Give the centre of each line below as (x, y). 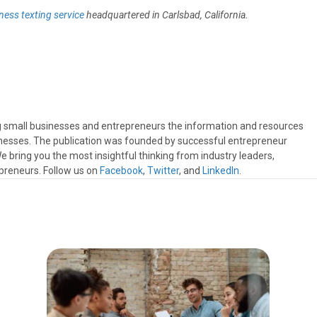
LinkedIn (221, 171)
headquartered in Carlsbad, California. (166, 15)
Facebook (121, 171)
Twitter (163, 171)
